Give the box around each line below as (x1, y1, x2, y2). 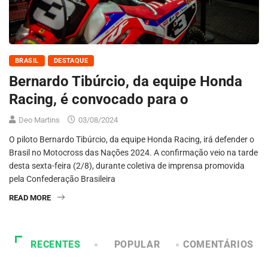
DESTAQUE (53, 57, 89, 65)
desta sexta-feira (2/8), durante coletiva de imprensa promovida (9, 161, 245, 171)
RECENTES (31, 239, 81, 251)
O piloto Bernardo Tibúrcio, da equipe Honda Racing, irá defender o (9, 135, 254, 145)
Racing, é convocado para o (9, 91, 188, 108)
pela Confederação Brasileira (9, 174, 115, 184)
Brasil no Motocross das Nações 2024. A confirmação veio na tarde (9, 148, 258, 158)
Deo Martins (19, 115, 60, 125)
